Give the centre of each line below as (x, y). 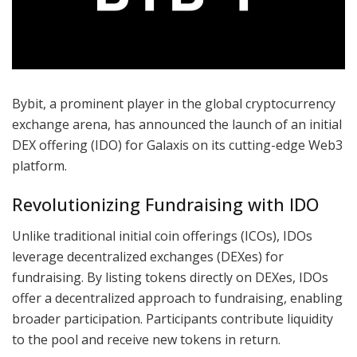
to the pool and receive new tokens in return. (146, 340)
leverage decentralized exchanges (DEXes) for (148, 257)
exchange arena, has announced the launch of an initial (177, 124)
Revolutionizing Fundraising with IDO (165, 205)
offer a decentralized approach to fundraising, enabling (177, 298)
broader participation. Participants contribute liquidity (173, 319)
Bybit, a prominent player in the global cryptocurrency (174, 103)
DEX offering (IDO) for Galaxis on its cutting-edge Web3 (177, 145)
